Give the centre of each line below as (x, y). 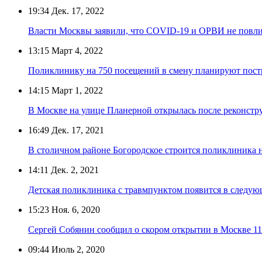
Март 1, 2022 (76, 91)
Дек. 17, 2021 (77, 130)
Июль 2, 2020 (77, 250)
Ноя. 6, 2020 (75, 210)
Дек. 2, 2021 (74, 170)
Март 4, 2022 (76, 51)
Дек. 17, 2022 (77, 11)
